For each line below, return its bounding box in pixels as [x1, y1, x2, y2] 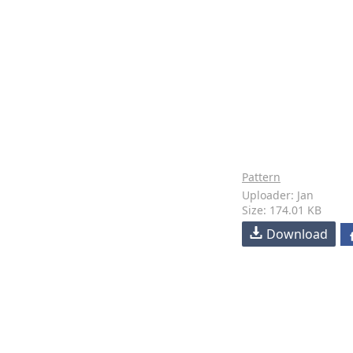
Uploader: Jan [242, 188, 314, 203]
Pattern [242, 169, 281, 184]
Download [266, 225, 328, 243]
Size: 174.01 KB [242, 203, 321, 217]
